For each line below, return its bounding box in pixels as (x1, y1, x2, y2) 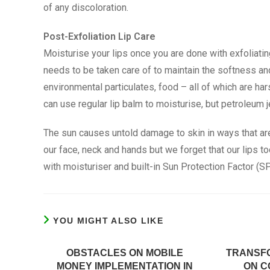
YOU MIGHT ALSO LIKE (53, 216, 164, 225)
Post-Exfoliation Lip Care (43, 31, 155, 42)
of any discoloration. (43, 2, 128, 13)
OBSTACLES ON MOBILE (66, 248, 183, 258)
